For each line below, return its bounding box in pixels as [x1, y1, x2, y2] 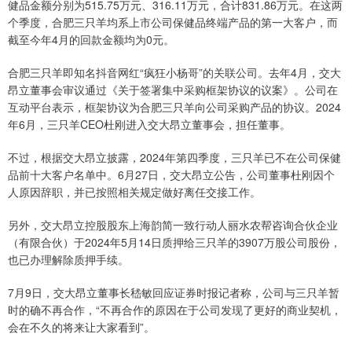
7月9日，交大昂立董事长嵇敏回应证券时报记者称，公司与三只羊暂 [8, 284, 339, 301]
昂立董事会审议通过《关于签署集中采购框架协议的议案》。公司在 [8, 82, 338, 98]
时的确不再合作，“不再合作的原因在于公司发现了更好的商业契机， [8, 302, 342, 318]
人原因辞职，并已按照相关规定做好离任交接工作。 [8, 184, 264, 200]
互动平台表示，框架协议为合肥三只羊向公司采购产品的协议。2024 [8, 99, 341, 115]
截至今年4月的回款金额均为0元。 [8, 31, 174, 48]
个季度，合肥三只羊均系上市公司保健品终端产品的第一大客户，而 [8, 14, 338, 31]
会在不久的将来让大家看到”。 [8, 319, 155, 335]
